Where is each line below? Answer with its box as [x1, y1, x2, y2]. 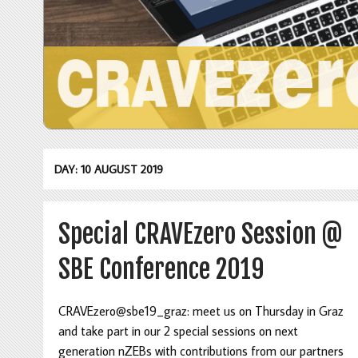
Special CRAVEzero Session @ [58, 217, 342, 250]
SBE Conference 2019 [58, 253, 265, 285]
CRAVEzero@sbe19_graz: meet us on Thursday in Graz [58, 303, 344, 320]
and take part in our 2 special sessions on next [58, 323, 298, 340]
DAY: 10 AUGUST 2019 [54, 161, 164, 177]
